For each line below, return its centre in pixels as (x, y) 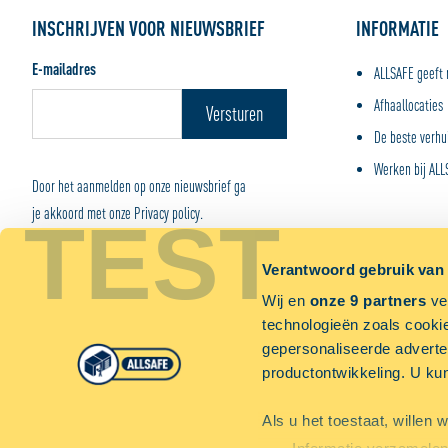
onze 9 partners (368, 301)
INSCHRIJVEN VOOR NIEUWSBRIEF (148, 28)
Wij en (286, 301)
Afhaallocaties (408, 105)
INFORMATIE (397, 28)
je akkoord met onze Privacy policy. (117, 213)
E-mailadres (64, 69)
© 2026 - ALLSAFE (233, 345)
